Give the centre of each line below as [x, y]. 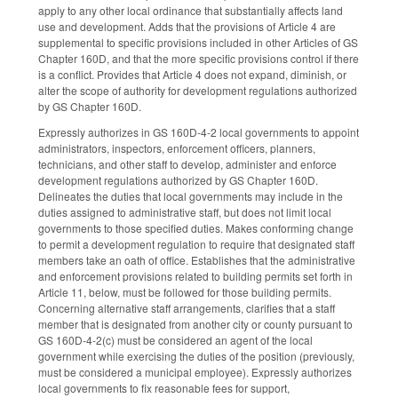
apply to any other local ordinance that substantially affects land [191, 10]
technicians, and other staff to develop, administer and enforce [187, 163]
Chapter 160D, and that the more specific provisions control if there [199, 58]
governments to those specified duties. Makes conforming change [196, 227]
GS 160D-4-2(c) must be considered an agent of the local [175, 339]
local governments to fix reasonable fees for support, [164, 387]
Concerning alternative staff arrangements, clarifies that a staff [187, 307]
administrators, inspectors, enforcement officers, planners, [177, 147]
